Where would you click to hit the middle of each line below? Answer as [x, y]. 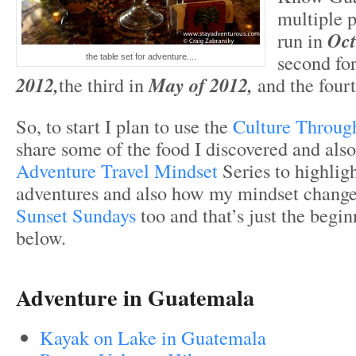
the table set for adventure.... [141, 56]
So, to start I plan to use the [124, 126]
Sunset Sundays [76, 215]
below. [41, 237]
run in [302, 40]
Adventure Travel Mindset [119, 170]
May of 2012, [203, 85]
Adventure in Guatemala [135, 298]
